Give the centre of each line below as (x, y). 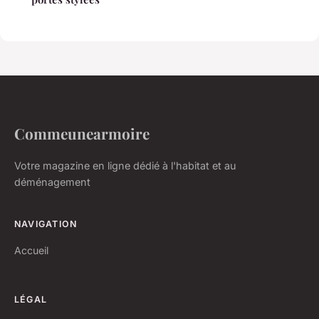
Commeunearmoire (82, 134)
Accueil (31, 251)
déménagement (52, 182)
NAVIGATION (46, 224)
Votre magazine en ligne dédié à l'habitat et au (125, 166)
